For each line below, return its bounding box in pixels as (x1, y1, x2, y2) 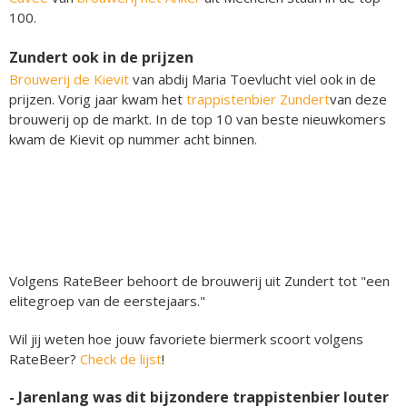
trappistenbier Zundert (186, 89, 330, 108)
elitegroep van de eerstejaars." (9, 291, 205, 310)
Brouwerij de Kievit (9, 69, 129, 88)
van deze (330, 89, 387, 108)
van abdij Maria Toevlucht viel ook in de (129, 69, 376, 88)
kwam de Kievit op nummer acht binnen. (9, 129, 257, 148)
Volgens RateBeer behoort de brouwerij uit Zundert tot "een (9, 271, 390, 290)
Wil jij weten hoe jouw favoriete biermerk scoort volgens (9, 329, 363, 348)
